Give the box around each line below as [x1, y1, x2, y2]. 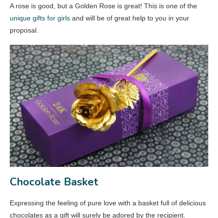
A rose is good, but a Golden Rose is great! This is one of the [10, 2, 197, 10]
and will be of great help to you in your [70, 14, 189, 22]
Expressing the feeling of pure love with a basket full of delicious [10, 199, 206, 207]
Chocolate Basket [10, 175, 98, 190]
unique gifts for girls [10, 14, 70, 22]
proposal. [10, 26, 38, 35]
